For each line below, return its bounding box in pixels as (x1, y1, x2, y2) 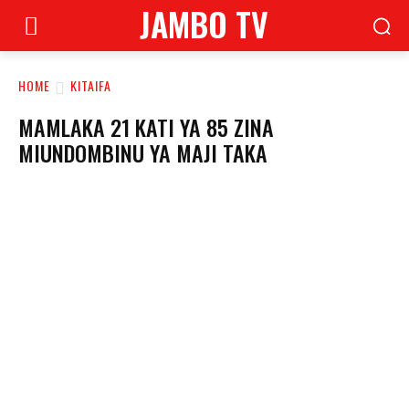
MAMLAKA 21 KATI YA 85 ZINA (18, 110, 274, 143)
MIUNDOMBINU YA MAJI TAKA (18, 136, 267, 169)
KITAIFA (70, 76, 111, 96)
